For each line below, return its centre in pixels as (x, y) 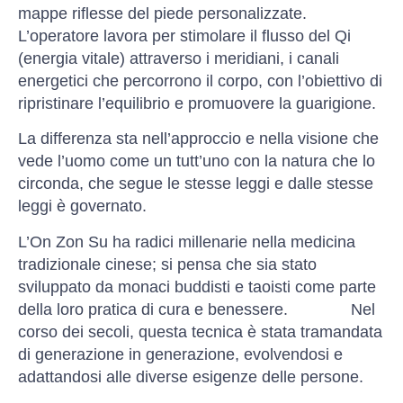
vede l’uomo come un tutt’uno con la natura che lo (197, 161)
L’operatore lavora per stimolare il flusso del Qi (184, 36)
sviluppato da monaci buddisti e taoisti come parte (197, 287)
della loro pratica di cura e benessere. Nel (197, 309)
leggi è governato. (82, 206)
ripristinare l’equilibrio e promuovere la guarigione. (197, 103)
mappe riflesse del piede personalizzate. (162, 13)
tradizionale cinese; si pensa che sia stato (167, 264)
